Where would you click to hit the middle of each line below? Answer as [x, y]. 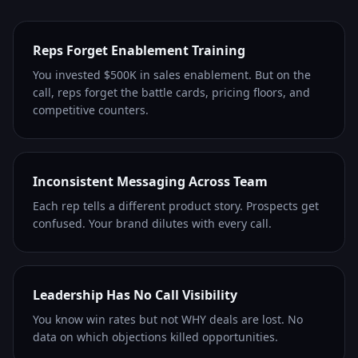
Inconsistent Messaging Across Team [150, 182]
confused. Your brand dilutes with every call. [152, 224]
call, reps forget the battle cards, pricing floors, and [171, 93]
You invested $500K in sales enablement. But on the [172, 75]
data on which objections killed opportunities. [155, 337]
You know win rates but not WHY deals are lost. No [168, 320]
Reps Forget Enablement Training [139, 51]
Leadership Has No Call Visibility [135, 295]
